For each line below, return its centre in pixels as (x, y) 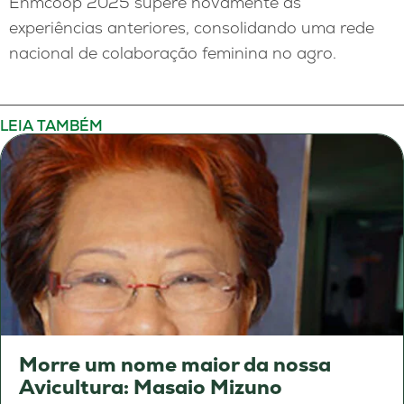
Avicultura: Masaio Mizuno (151, 387)
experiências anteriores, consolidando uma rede (192, 28)
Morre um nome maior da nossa (175, 364)
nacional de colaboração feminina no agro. (173, 53)
